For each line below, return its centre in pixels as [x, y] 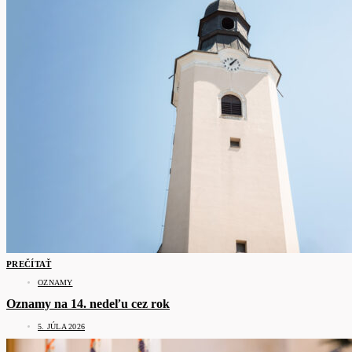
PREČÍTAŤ [29, 264]
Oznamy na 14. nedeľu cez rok [88, 304]
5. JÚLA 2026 [61, 326]
